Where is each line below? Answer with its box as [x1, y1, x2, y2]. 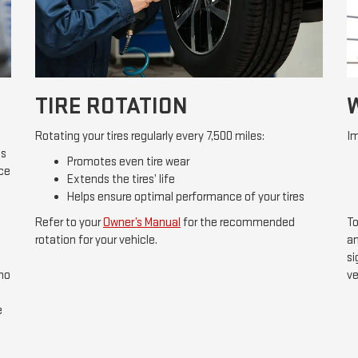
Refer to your [35, 215, 103, 231]
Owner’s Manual [103, 215, 181, 231]
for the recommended [181, 215, 295, 231]
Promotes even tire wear [67, 154, 189, 170]
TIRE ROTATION [35, 92, 188, 121]
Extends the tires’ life [67, 172, 175, 188]
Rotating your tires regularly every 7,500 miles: [35, 129, 265, 145]
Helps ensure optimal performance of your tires [67, 189, 304, 205]
